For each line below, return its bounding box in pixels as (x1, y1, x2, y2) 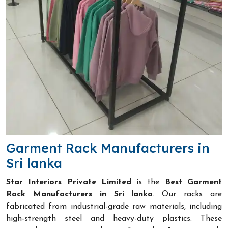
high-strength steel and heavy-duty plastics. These (6, 214, 222, 223)
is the (131, 178, 165, 186)
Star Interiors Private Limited (6, 178, 131, 186)
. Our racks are (153, 190, 222, 198)
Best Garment (164, 178, 222, 186)
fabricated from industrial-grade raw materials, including (6, 202, 222, 211)
